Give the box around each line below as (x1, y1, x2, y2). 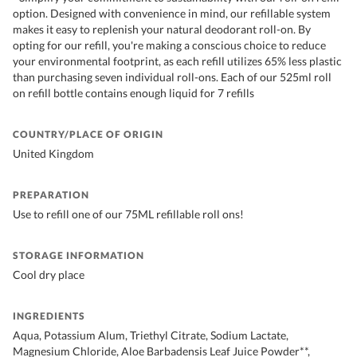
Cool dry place (13, 268, 84, 282)
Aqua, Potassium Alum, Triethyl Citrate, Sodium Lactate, (13, 328, 288, 343)
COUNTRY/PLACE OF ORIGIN (13, 128, 163, 141)
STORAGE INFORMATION (13, 249, 144, 262)
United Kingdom (13, 147, 94, 161)
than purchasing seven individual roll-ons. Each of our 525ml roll (13, 70, 331, 84)
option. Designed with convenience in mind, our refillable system (13, 6, 331, 21)
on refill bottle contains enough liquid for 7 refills (13, 86, 254, 100)
